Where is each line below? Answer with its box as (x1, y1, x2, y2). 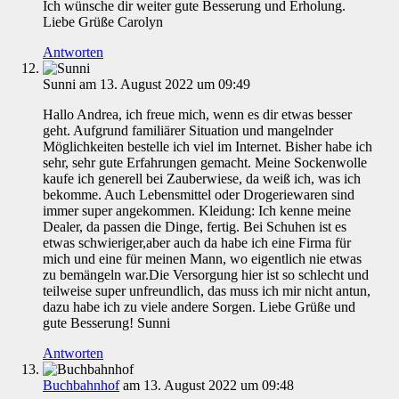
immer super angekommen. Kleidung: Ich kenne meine (43, 203, 351, 219)
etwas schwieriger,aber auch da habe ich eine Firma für (43, 235, 351, 251)
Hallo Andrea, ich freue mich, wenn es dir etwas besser (43, 107, 352, 123)
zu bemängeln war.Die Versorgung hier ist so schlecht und (43, 267, 369, 283)
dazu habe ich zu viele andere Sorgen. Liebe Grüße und (43, 299, 355, 315)
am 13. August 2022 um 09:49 (79, 77, 250, 93)
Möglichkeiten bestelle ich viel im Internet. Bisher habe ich (43, 139, 372, 155)
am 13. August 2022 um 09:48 (123, 378, 294, 394)
